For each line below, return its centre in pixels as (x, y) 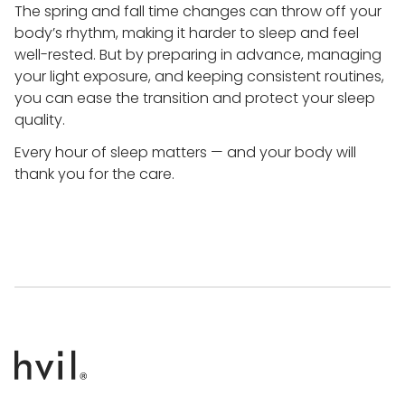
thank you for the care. (94, 174)
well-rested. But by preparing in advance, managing (198, 55)
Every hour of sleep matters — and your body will (185, 152)
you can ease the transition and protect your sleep (195, 98)
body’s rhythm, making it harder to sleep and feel (187, 33)
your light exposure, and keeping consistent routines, (199, 76)
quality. (40, 120)
